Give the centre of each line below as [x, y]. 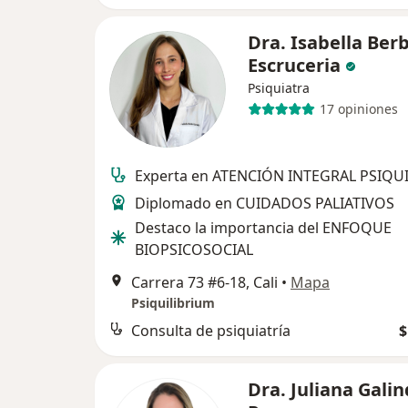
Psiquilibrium [173, 302]
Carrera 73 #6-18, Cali [204, 282]
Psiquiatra [279, 87]
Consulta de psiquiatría [211, 330]
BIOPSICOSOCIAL [194, 249]
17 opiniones [358, 109]
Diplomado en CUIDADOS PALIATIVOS [265, 203]
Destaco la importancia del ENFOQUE [263, 227]
